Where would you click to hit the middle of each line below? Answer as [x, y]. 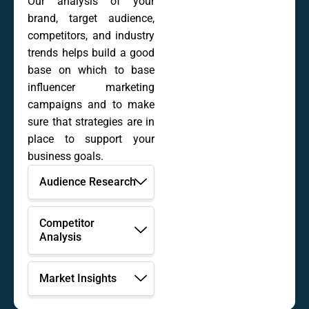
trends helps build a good [91, 53]
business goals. [66, 157]
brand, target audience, [91, 19]
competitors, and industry [91, 36]
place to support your [91, 139]
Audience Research [88, 182]
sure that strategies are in [91, 122]
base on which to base [91, 70]
